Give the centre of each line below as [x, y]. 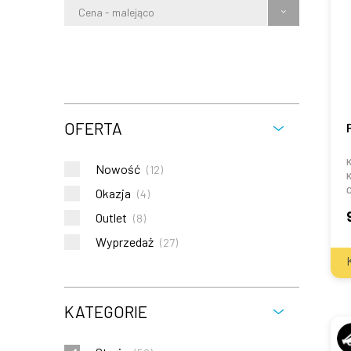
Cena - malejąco [116, 12]
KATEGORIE [106, 311]
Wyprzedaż [125, 242]
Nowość [118, 169]
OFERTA [93, 128]
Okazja [113, 193]
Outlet [111, 217]
